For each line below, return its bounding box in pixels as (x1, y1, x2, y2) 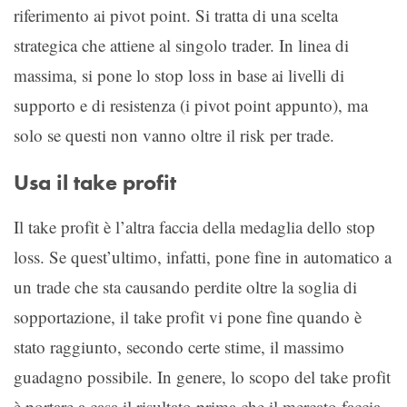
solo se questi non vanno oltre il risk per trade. (14, 123, 334, 146)
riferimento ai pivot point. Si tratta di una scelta (14, 3, 338, 26)
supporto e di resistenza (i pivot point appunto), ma (14, 93, 368, 116)
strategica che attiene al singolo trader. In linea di (14, 33, 349, 56)
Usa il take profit (14, 168, 176, 196)
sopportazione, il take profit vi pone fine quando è (14, 304, 362, 328)
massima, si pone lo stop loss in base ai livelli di (14, 63, 344, 86)
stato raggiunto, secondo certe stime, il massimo (14, 334, 344, 358)
